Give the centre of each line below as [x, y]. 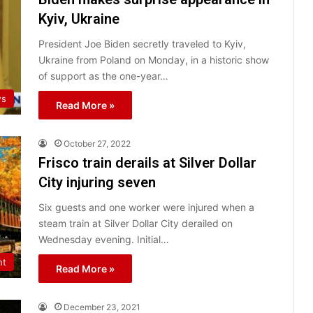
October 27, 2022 [97, 143]
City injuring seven [97, 182]
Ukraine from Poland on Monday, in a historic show [154, 59]
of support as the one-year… [103, 75]
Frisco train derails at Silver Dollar [147, 162]
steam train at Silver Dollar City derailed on [136, 223]
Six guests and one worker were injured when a [146, 207]
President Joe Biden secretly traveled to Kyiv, [142, 43]
